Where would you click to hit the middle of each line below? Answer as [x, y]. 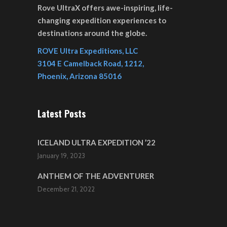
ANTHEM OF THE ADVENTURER [96, 176]
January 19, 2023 [61, 156]
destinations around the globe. [92, 33]
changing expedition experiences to [102, 21]
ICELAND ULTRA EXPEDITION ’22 [97, 143]
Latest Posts [62, 114]
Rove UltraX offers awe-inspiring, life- [105, 8]
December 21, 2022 [66, 189]
